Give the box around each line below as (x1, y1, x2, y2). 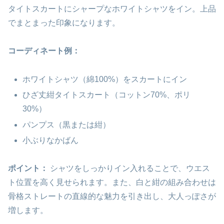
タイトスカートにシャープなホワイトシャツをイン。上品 (8, 4, 216, 13)
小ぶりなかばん (22, 135, 79, 144)
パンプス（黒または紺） (22, 120, 111, 129)
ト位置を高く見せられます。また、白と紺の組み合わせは (8, 178, 216, 187)
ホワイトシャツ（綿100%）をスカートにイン (22, 75, 187, 84)
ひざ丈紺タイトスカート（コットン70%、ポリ (22, 90, 191, 99)
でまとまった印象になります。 (8, 18, 120, 27)
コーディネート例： (8, 46, 80, 55)
